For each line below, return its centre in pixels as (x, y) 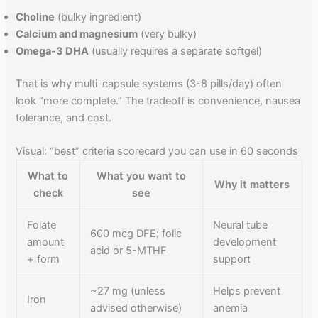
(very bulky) (168, 34)
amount (46, 242)
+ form (44, 259)
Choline (35, 17)
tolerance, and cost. (64, 117)
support (232, 259)
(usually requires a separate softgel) (176, 51)
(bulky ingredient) (98, 17)
